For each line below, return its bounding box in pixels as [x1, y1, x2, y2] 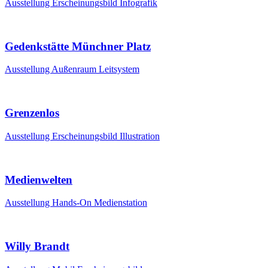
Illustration [120, 130, 160, 141]
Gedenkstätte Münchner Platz [5, 39, 151, 53]
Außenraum [51, 64, 99, 75]
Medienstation [94, 197, 147, 208]
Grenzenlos [5, 106, 59, 120]
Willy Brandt [5, 240, 69, 253]
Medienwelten [5, 173, 72, 186]
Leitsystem [99, 64, 139, 75]
